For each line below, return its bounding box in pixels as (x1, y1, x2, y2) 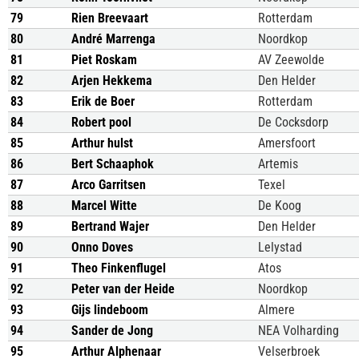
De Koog (258, 198, 301, 213)
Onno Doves (71, 240, 133, 255)
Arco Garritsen (71, 177, 146, 192)
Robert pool (71, 115, 131, 130)
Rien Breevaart (71, 10, 148, 26)
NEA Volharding (258, 323, 339, 338)
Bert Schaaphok (71, 156, 154, 171)
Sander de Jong (71, 323, 153, 338)
